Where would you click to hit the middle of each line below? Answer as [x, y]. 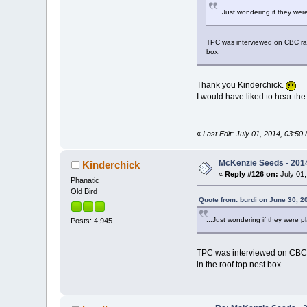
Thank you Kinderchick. [241, 85]
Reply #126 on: [252, 174]
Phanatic [85, 181]
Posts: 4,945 [92, 220]
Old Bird [84, 192]
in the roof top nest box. [240, 265]
